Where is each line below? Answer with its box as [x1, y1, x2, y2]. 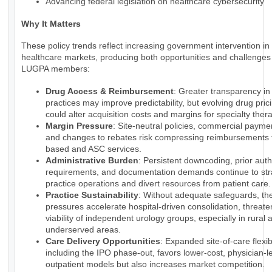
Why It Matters [21, 19, 81, 29]
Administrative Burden [46, 155, 138, 166]
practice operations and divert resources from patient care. [46, 178, 271, 189]
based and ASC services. [46, 144, 141, 154]
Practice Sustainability [46, 190, 138, 200]
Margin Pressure [46, 121, 113, 131]
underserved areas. [46, 225, 121, 235]
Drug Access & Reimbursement [46, 86, 174, 97]
